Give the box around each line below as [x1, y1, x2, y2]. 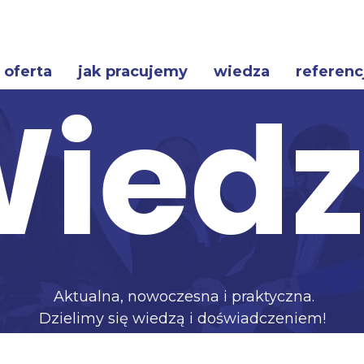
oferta [4, 62, 52, 80]
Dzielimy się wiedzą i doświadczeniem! [38, 309, 326, 327]
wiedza [214, 62, 270, 80]
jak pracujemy [78, 62, 188, 80]
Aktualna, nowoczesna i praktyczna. [50, 287, 314, 305]
